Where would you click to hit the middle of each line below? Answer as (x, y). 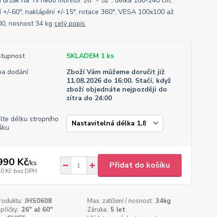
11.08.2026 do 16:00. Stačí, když (118, 81)
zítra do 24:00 (89, 98)
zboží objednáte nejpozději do (116, 89)
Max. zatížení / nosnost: (120, 201)
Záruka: (98, 210)
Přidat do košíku (139, 165)
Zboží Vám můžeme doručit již (115, 72)
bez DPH (25, 171)
